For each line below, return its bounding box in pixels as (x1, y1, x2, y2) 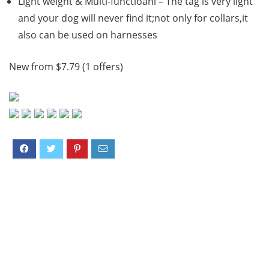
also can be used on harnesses (18, 28, 157, 42)
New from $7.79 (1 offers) (9, 60, 123, 74)
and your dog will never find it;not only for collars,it (18, 11, 248, 25)
